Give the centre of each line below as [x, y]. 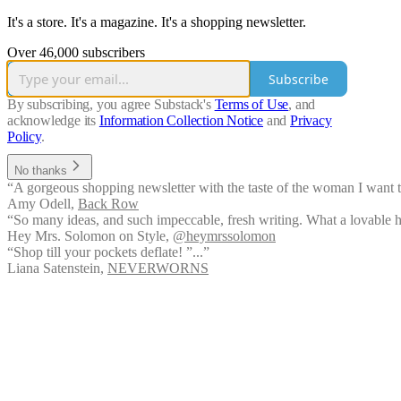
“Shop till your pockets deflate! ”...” [108, 252]
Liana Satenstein [54, 269]
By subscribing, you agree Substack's [109, 105]
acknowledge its [52, 121]
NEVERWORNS [158, 269]
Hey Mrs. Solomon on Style [86, 236]
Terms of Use [252, 105]
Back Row [108, 204]
